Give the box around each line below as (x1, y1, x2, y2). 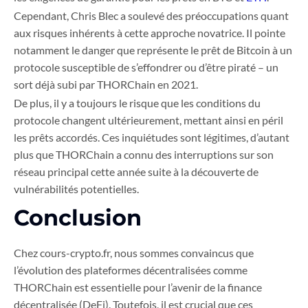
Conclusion (14, 204, 142, 232)
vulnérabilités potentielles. (14, 182, 139, 196)
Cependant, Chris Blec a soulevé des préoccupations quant (14, 9, 289, 23)
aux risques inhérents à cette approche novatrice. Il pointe (14, 26, 285, 40)
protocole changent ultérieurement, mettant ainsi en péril (14, 113, 283, 127)
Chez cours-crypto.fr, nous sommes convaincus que (14, 246, 254, 260)
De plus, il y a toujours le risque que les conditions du (14, 96, 261, 110)
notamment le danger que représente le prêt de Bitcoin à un (14, 43, 292, 57)
